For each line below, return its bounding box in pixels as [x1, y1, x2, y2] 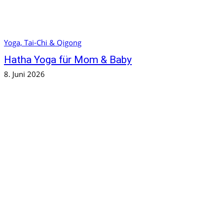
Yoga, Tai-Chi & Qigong [4, 37, 81, 48]
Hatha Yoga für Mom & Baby [4, 54, 132, 66]
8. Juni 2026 [4, 69, 45, 79]
